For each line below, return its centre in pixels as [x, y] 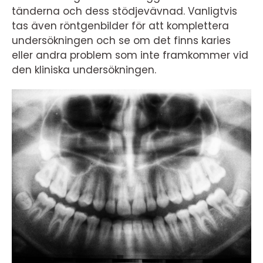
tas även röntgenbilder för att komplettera [120, 26]
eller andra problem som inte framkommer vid [130, 55]
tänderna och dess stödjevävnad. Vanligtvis [124, 11]
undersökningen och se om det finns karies [121, 41]
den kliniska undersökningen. [85, 70]
